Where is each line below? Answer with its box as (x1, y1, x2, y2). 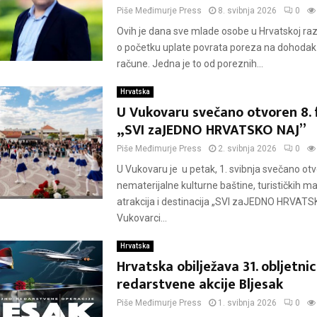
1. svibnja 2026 (217, 298, 277, 308)
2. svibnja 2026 (217, 144, 277, 154)
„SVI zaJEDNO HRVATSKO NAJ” (116, 118, 306, 142)
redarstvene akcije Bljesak (116, 272, 283, 296)
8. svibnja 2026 (217, 6, 277, 16)
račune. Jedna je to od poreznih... (116, 58, 263, 69)
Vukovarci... (116, 212, 167, 224)
